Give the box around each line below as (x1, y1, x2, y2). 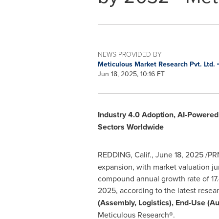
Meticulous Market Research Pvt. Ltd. (97, 59, 217, 69)
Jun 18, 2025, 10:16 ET (97, 69, 165, 79)
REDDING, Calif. (97, 149, 152, 160)
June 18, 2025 (155, 149, 203, 160)
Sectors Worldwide (97, 121, 164, 132)
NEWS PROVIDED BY (97, 49, 162, 59)
